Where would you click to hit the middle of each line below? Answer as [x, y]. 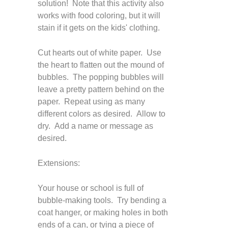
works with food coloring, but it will [99, 16]
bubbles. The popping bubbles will [101, 77]
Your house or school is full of [91, 188]
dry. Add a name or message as [95, 126]
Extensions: [59, 163]
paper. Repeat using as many [91, 102]
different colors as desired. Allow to [102, 114]
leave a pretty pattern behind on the [101, 89]
